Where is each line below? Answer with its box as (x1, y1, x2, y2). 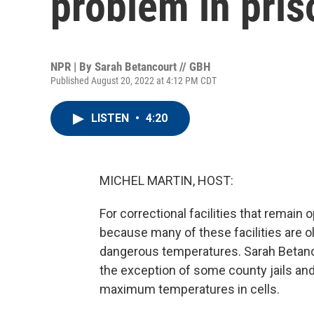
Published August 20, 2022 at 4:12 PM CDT (50, 75, 217, 86)
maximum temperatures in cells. (100, 282, 280, 296)
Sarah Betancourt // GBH (95, 60, 210, 74)
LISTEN (91, 111, 132, 125)
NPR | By (50, 60, 95, 74)
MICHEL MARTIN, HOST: (100, 173, 233, 188)
